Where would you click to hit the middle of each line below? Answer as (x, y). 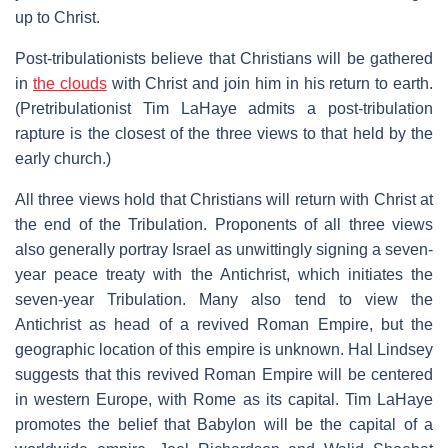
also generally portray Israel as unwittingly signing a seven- (224, 249)
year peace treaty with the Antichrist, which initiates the (224, 274)
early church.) (63, 158)
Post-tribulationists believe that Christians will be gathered (224, 58)
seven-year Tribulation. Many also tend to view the (224, 299)
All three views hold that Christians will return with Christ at (224, 199)
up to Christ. (57, 17)
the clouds (69, 83)
